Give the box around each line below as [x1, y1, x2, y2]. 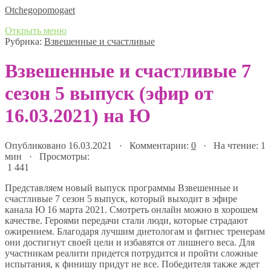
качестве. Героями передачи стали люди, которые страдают [5, 215, 248, 226]
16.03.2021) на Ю [5, 105, 151, 127]
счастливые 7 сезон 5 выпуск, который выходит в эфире [5, 193, 237, 204]
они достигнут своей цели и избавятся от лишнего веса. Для [5, 237, 255, 247]
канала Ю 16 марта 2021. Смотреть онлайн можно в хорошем [5, 204, 258, 215]
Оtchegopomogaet [5, 5, 75, 15]
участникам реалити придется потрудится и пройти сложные [5, 247, 258, 258]
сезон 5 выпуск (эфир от [5, 82, 214, 105]
